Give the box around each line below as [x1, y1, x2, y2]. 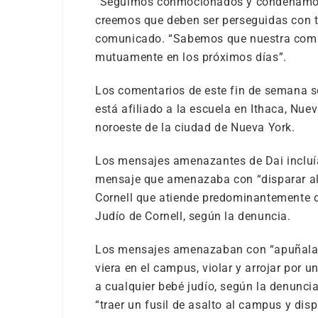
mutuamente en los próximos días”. [95, 50, 287, 64]
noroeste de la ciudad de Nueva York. [95, 121, 295, 134]
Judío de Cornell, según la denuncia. [95, 209, 291, 223]
